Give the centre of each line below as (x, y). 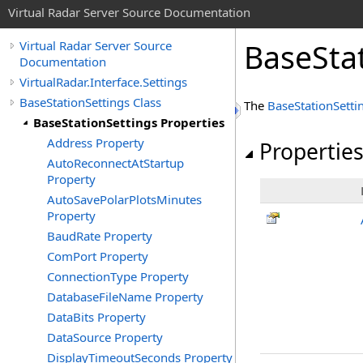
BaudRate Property (100, 236)
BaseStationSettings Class (90, 102)
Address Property (96, 143)
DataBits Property (96, 317)
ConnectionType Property (118, 276)
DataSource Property (105, 337)
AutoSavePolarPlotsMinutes (124, 199)
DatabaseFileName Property (125, 297)
